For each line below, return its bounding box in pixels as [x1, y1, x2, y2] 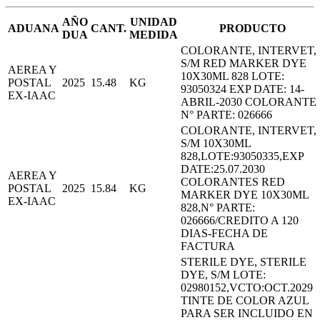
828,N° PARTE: [181, 201, 255, 214]
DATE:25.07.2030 [181, 162, 265, 175]
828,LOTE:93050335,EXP [181, 149, 304, 162]
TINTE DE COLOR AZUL [181, 294, 309, 306]
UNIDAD [130, 15, 177, 28]
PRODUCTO [219, 21, 286, 34]
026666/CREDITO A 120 [181, 214, 299, 226]
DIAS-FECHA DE [181, 226, 268, 239]
